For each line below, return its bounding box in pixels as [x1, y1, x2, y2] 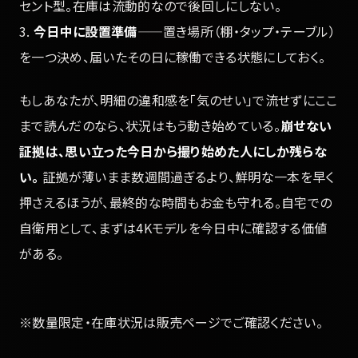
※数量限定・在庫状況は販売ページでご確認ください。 [19, 312, 324, 332]
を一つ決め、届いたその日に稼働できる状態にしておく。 [19, 46, 326, 66]
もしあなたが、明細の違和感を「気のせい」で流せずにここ [19, 90, 338, 110]
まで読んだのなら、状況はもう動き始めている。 [19, 116, 281, 136]
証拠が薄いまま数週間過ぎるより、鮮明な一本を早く [38, 167, 335, 187]
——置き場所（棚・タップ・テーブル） [137, 21, 336, 41]
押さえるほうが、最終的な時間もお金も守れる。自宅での [19, 193, 332, 213]
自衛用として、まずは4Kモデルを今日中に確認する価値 [19, 218, 328, 238]
